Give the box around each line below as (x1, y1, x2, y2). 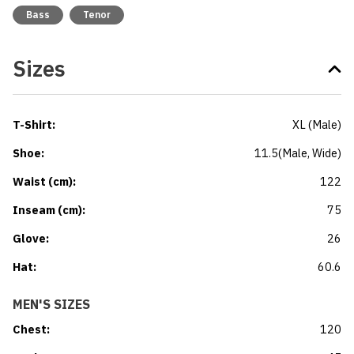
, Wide (307, 145, 337, 161)
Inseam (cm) (13, 202, 82, 218)
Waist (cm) (13, 174, 73, 190)
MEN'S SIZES (13, 296, 90, 313)
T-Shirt (13, 117, 52, 133)
